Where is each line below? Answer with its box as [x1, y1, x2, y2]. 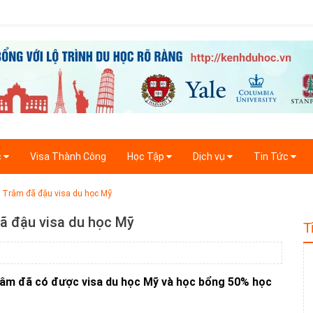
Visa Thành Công [30, 151, 106, 163]
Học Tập [127, 151, 166, 163]
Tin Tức [254, 151, 291, 163]
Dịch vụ [193, 151, 227, 163]
